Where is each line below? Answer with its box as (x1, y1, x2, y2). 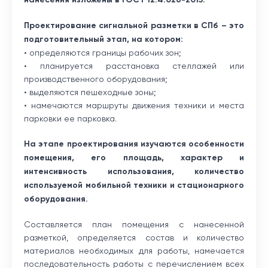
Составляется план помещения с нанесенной (24, 219, 244, 229)
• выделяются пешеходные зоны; (24, 87, 156, 97)
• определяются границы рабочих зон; (24, 47, 181, 57)
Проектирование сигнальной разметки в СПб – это (24, 20, 244, 31)
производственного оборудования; (24, 74, 167, 84)
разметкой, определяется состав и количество (24, 232, 244, 242)
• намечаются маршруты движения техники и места (24, 100, 244, 110)
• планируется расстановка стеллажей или (24, 60, 244, 71)
